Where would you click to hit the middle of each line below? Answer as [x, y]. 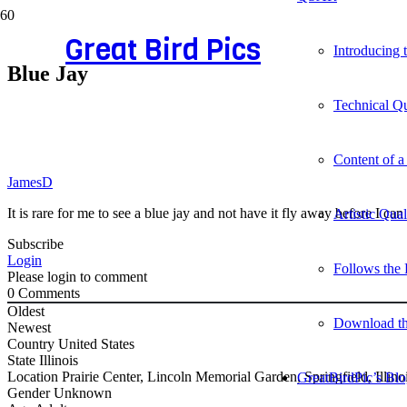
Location [35, 376]
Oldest [26, 311]
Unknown [83, 392]
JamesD [30, 182]
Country [33, 343]
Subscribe [35, 243]
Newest [29, 327]
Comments [47, 293]
